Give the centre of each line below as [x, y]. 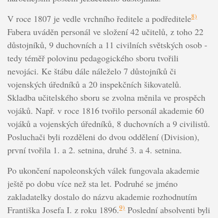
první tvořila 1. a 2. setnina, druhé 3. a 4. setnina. [94, 150]
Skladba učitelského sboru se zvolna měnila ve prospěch [106, 97]
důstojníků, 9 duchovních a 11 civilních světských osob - [107, 45]
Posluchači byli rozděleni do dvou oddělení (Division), [103, 136]
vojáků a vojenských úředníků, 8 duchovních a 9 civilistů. [109, 123]
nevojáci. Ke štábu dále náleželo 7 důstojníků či [91, 71]
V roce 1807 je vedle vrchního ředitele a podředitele [99, 18]
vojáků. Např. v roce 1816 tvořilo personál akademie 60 [105, 110]
